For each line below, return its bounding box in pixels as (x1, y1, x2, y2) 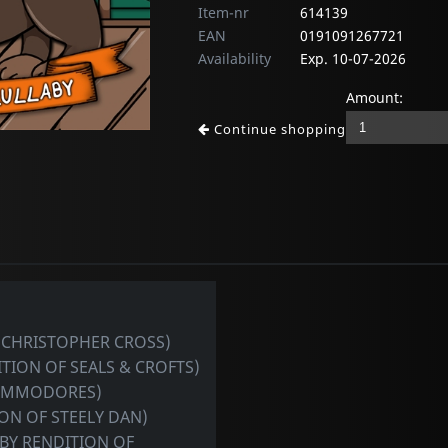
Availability (198, 49, 271, 69)
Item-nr (198, 3, 249, 23)
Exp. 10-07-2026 (300, 49, 406, 69)
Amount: (346, 88, 403, 108)
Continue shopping (210, 120, 346, 139)
